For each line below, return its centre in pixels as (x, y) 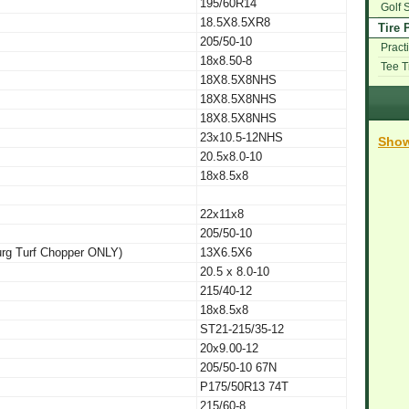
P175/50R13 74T (244, 386)
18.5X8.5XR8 (235, 22)
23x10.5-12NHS (241, 137)
